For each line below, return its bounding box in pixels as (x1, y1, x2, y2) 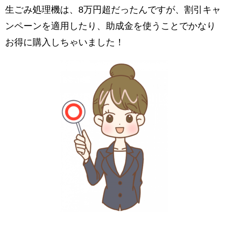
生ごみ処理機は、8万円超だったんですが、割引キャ (5, 5, 221, 15)
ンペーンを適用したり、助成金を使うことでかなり (5, 21, 216, 31)
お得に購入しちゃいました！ (5, 38, 124, 47)
